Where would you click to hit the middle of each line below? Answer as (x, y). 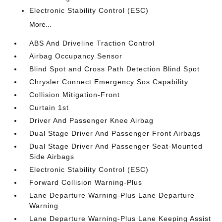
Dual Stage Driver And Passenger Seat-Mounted (116, 146)
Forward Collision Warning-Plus (86, 182)
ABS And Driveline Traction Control (92, 43)
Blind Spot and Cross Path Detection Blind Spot (115, 69)
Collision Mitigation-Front (75, 95)
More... (41, 24)
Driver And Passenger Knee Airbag (92, 120)
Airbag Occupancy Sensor (76, 56)
